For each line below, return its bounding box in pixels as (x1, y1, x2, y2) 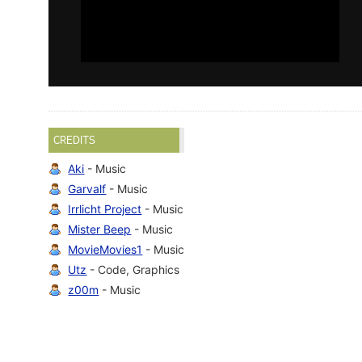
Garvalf (68, 182, 107, 196)
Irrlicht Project (68, 202, 142, 217)
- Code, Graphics (86, 263, 180, 277)
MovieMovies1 (68, 242, 143, 257)
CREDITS (53, 133, 96, 147)
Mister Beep (68, 222, 132, 237)
